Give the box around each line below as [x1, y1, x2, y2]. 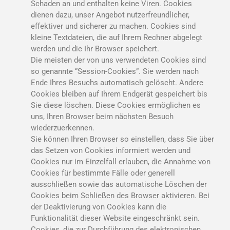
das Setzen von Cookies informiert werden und [31, 145, 190, 155]
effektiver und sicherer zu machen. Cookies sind [31, 21, 196, 31]
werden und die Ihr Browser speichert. [31, 44, 159, 53]
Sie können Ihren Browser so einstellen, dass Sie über [31, 134, 214, 144]
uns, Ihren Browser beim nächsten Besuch [31, 111, 174, 121]
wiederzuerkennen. [31, 123, 94, 132]
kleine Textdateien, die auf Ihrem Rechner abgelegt [31, 32, 202, 42]
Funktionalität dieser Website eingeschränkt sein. [31, 213, 200, 223]
